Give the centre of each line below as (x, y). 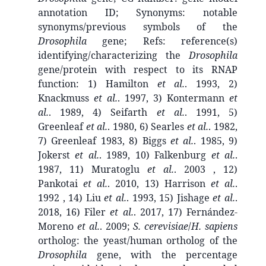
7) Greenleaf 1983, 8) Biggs (104, 140)
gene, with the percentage (162, 254)
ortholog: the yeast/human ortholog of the (138, 240)
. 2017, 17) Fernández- (186, 212)
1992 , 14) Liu (71, 197)
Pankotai (61, 183)
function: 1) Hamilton (98, 83)
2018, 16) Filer (74, 212)
